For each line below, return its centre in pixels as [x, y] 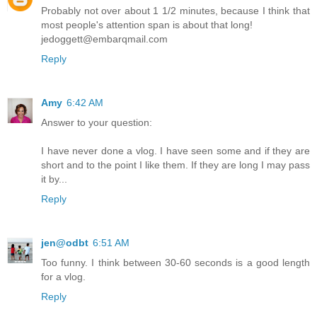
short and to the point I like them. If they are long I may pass [175, 165]
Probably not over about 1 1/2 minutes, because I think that [175, 10]
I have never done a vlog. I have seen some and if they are [175, 150]
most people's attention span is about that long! [147, 24]
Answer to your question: [97, 122]
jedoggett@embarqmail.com [104, 39]
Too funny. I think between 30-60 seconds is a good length [175, 262]
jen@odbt [65, 242]
